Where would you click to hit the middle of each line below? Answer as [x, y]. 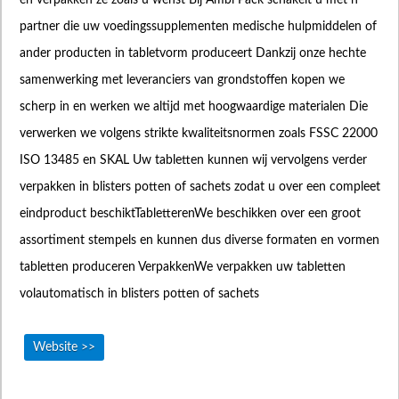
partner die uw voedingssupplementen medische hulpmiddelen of [198, 26]
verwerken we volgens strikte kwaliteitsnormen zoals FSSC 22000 [199, 133]
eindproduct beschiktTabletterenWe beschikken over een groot [190, 213]
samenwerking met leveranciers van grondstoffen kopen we [182, 80]
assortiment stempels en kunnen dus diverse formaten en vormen [199, 240]
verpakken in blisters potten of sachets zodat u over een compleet [200, 187]
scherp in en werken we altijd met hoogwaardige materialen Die [194, 106]
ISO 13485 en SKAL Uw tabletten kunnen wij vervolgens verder [193, 160]
